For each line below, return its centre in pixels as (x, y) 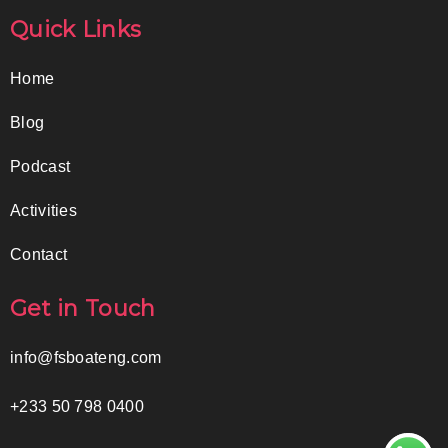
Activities (43, 210)
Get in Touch (83, 308)
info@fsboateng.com (86, 357)
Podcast (40, 166)
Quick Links (76, 29)
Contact (39, 254)
